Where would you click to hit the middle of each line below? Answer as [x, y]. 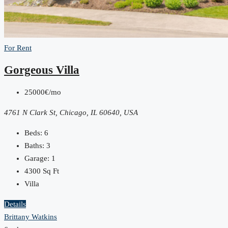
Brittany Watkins [31, 217]
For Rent [18, 48]
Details [15, 204]
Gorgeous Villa [42, 70]
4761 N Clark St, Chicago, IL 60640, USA [71, 113]
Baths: [34, 146]
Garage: [37, 159]
